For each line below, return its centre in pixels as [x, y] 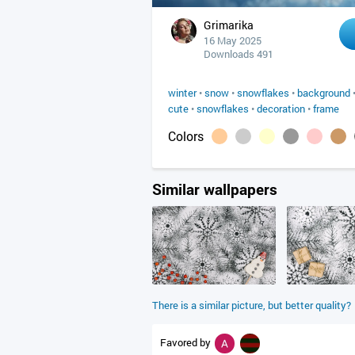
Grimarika [229, 25]
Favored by [187, 342]
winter [182, 93]
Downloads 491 [239, 54]
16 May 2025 [233, 40]
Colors [186, 136]
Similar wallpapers [215, 189]
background [324, 93]
